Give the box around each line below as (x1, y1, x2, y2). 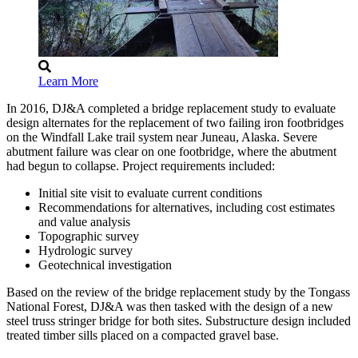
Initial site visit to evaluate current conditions (38, 185, 262, 200)
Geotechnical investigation (38, 257, 172, 272)
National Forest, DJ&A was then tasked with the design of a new (6, 299, 333, 313)
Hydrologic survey (38, 243, 133, 257)
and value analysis (38, 214, 130, 229)
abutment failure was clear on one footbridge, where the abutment (6, 144, 336, 158)
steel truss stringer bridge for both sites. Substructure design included (6, 313, 351, 328)
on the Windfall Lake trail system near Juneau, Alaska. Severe (6, 129, 317, 144)
